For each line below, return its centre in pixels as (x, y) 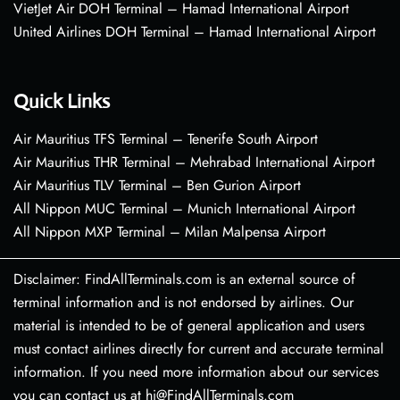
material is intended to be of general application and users (189, 326)
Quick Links (62, 102)
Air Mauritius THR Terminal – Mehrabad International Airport (194, 162)
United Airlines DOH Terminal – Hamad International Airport (195, 32)
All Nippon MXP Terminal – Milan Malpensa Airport (170, 232)
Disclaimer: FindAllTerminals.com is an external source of (184, 279)
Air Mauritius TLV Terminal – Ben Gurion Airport (157, 186)
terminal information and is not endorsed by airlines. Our (183, 303)
